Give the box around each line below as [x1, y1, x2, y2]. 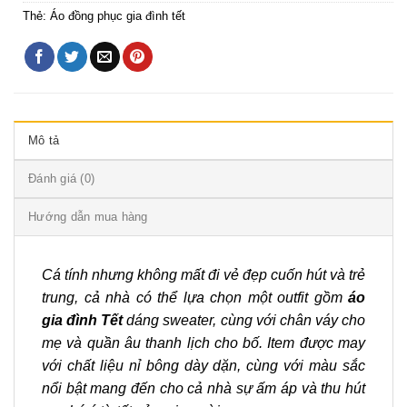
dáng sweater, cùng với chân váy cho [123, 313, 366, 329]
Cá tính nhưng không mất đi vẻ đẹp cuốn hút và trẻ [42, 267, 365, 283]
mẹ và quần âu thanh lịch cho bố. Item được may [42, 335, 365, 352]
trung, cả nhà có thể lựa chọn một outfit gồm [42, 290, 348, 306]
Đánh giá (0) [28, 172, 95, 186]
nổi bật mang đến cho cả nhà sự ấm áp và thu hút [42, 381, 365, 397]
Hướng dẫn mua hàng [28, 210, 148, 224]
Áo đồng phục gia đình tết [50, 9, 185, 24]
